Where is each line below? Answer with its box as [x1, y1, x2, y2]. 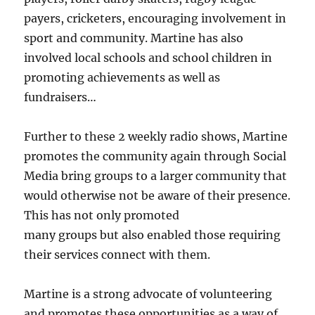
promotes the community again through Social [24, 149, 287, 163]
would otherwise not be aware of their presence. [24, 188, 291, 202]
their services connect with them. [24, 247, 211, 262]
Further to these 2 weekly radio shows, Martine [24, 129, 288, 143]
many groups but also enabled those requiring [24, 228, 281, 242]
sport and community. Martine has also [24, 31, 244, 45]
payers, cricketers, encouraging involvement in [24, 11, 287, 25]
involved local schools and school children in [24, 51, 273, 65]
